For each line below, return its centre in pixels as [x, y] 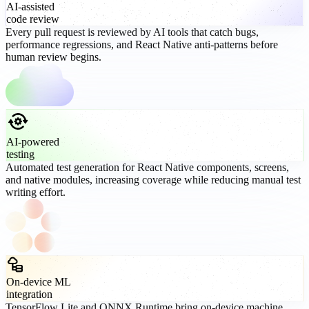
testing [20, 154]
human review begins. [53, 57]
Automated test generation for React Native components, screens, [147, 167]
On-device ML [39, 281]
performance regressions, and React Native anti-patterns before [142, 44]
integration [29, 294]
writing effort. [36, 192]
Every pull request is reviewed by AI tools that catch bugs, [132, 32]
